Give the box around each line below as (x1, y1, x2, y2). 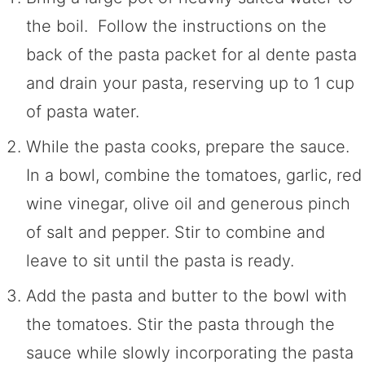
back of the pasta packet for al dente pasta (26, 44, 357, 64)
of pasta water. (26, 101, 139, 121)
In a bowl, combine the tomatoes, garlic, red (26, 165, 362, 185)
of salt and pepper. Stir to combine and (26, 222, 325, 242)
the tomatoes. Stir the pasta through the (26, 314, 335, 334)
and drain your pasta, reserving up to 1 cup (26, 73, 354, 93)
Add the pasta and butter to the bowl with (26, 285, 347, 306)
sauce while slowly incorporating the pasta (26, 342, 354, 363)
